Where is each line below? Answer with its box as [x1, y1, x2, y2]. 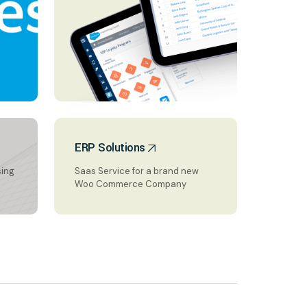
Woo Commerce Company [75, 178, 186, 190]
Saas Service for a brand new [75, 165, 199, 177]
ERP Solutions [75, 140, 145, 156]
